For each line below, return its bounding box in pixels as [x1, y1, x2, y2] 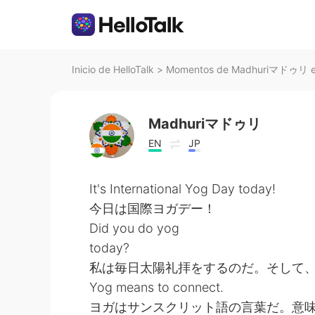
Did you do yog [89, 221, 179, 236]
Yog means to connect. [89, 280, 224, 295]
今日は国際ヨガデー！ [89, 201, 216, 216]
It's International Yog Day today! [89, 181, 276, 196]
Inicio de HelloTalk [72, 63, 154, 75]
